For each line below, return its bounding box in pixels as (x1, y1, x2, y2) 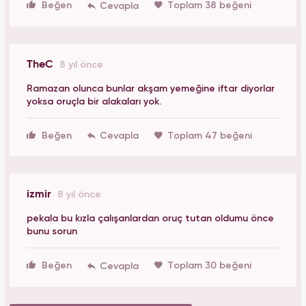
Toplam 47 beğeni (167, 130, 252, 141)
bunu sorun (27, 227, 77, 237)
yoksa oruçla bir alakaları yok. (27, 96, 161, 107)
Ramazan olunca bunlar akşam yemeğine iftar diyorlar (27, 83, 275, 94)
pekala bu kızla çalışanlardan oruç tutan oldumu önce (27, 214, 274, 224)
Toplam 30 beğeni (167, 261, 251, 271)
